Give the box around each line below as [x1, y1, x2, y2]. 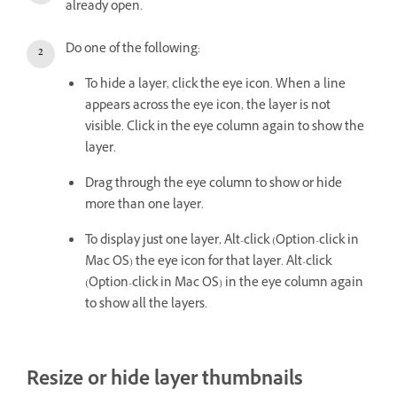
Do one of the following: [66, 39, 200, 60]
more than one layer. [85, 195, 204, 216]
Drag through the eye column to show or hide [85, 174, 342, 195]
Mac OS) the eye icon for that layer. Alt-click [85, 252, 331, 273]
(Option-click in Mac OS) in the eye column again [85, 273, 363, 294]
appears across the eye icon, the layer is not [85, 96, 331, 117]
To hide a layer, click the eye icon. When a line [85, 74, 346, 96]
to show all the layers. [85, 294, 207, 315]
